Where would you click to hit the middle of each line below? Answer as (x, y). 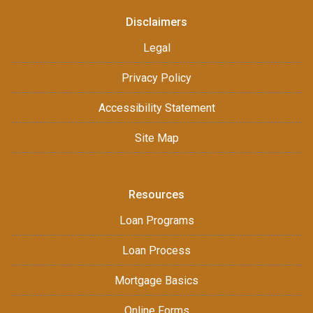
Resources (156, 194)
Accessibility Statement (156, 108)
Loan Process (156, 250)
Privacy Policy (156, 78)
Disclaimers (156, 22)
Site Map (156, 138)
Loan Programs (156, 220)
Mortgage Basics (156, 280)
